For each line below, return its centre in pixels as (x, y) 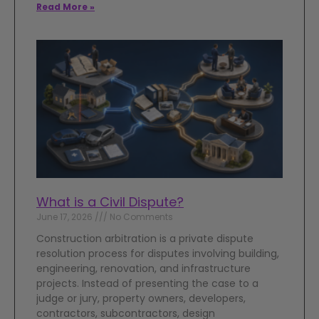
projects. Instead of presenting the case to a (147, 284)
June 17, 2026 (66, 217)
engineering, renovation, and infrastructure (143, 269)
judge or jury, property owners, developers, (141, 299)
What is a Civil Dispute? (110, 202)
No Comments (140, 217)
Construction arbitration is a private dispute (145, 239)
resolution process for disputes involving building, (158, 254)
